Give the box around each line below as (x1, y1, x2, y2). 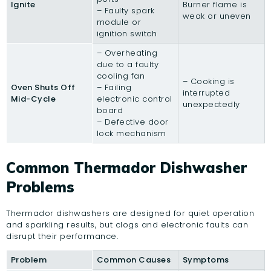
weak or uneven (182, 10, 251, 22)
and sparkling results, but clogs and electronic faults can (6, 219, 248, 231)
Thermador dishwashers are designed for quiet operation (6, 207, 254, 220)
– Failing (96, 82, 131, 94)
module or (96, 16, 141, 28)
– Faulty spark (96, 5, 155, 17)
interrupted (182, 87, 230, 99)
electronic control (96, 93, 172, 105)
